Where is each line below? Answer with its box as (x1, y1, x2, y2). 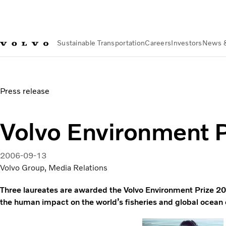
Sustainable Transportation (57, 39, 145, 47)
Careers (145, 39, 172, 47)
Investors (171, 39, 202, 47)
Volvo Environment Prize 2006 (59, 66, 172, 76)
